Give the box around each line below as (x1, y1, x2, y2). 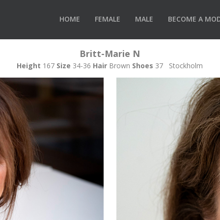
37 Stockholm (155, 60, 203, 70)
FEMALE (95, 14, 120, 24)
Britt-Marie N (80, 47, 140, 59)
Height (17, 60, 41, 70)
